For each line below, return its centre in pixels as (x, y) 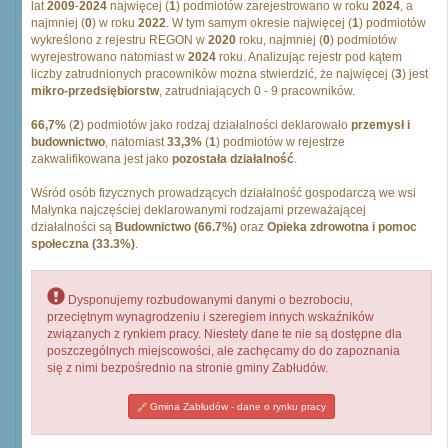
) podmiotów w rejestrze (280, 142)
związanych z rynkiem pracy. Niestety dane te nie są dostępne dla (224, 334)
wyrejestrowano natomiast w (109, 57)
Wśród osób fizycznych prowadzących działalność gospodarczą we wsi (223, 193)
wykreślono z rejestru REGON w (119, 40)
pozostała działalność (233, 159)
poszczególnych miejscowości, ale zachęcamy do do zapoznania (223, 351)
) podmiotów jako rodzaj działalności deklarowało (215, 125)
